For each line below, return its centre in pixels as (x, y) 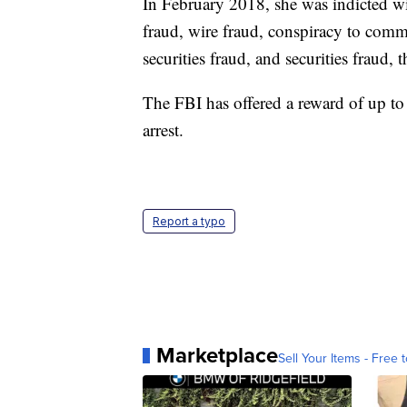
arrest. (163, 130)
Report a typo (189, 222)
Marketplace (217, 355)
